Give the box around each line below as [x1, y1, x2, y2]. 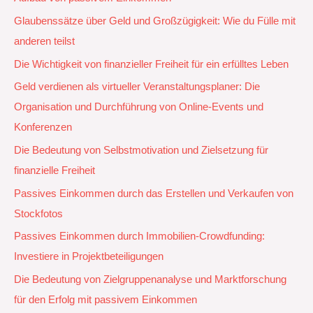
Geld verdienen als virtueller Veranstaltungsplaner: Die [14, 81, 260, 93]
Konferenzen [14, 122, 72, 133]
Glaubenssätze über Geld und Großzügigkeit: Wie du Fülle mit [14, 15, 296, 27]
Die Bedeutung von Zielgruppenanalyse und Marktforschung [14, 273, 286, 285]
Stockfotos [14, 208, 63, 219]
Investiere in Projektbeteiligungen [14, 251, 163, 263]
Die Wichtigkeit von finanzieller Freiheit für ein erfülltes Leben [14, 58, 289, 70]
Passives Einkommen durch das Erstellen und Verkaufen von [14, 187, 293, 199]
